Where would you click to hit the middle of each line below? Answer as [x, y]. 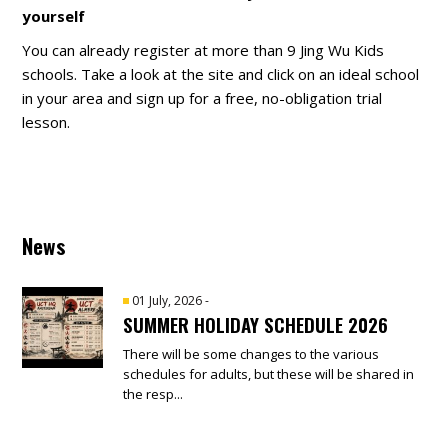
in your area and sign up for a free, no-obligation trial [202, 97]
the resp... [153, 393]
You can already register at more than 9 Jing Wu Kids [203, 49]
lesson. [46, 121]
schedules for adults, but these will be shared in [269, 373]
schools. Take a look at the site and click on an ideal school [221, 73]
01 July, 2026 [169, 300]
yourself [54, 15]
